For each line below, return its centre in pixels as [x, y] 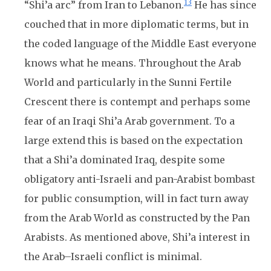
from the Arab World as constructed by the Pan [137, 218]
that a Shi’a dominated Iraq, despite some [125, 160]
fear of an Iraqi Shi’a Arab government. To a [129, 121]
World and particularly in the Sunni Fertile [128, 82]
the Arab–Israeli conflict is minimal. [113, 256]
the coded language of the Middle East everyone [140, 44]
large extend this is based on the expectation [133, 140]
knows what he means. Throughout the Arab [132, 63]
